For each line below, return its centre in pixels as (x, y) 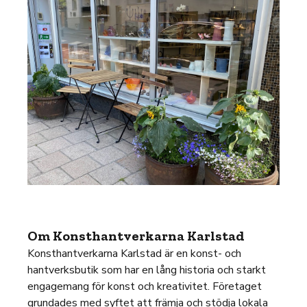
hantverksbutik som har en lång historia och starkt (147, 270)
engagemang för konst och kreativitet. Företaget (145, 286)
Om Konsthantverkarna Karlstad (136, 236)
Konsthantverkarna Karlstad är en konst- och (134, 254)
